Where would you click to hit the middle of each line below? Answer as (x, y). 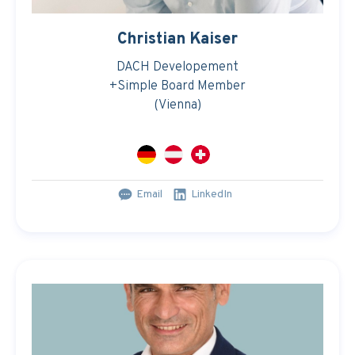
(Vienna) (177, 105)
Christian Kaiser (177, 40)
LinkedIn (211, 195)
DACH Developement (177, 67)
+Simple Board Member (177, 86)
